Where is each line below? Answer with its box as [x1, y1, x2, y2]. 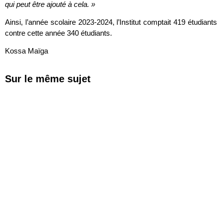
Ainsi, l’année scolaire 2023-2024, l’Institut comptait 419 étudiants [5, 17, 217, 26]
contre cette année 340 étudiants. [5, 28, 112, 37]
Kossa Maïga [5, 47, 48, 55]
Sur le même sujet [5, 73, 91, 84]
